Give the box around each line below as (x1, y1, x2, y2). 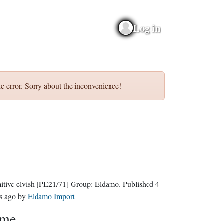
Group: (70, 179, 95, 189)
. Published (122, 179, 155, 189)
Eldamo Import (27, 191, 74, 201)
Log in (132, 20, 161, 35)
